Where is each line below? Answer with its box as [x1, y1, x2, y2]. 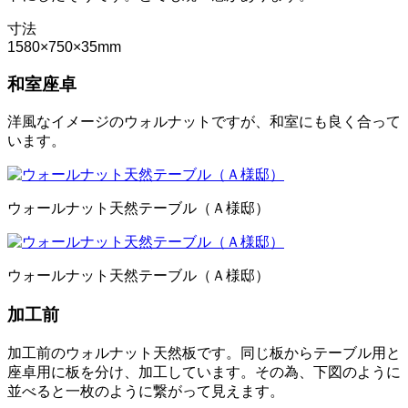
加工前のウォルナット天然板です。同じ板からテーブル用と [7, 344, 401, 361]
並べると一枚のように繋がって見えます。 [7, 382, 284, 399]
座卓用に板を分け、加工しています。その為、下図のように [7, 363, 401, 380]
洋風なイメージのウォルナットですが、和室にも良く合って [7, 114, 401, 130]
